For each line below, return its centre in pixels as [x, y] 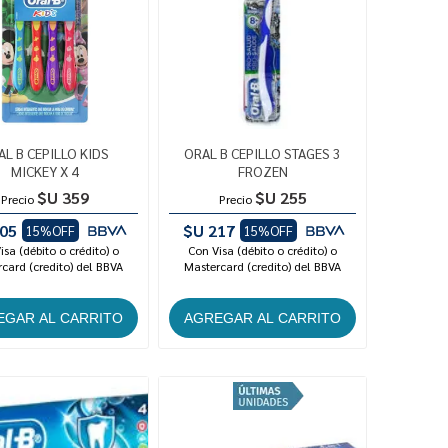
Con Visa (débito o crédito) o [263, 250]
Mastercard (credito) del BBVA [263, 266]
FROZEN [262, 171]
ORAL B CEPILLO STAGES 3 [263, 153]
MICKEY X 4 [44, 171]
